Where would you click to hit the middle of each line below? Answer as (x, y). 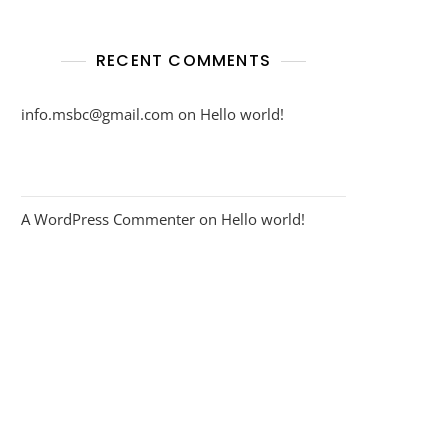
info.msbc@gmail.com (97, 113)
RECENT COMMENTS (183, 60)
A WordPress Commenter (108, 218)
